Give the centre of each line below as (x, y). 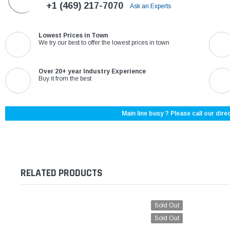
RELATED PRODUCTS (62, 173)
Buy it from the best (65, 79)
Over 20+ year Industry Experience (92, 72)
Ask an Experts (151, 6)
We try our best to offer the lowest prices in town (104, 43)
